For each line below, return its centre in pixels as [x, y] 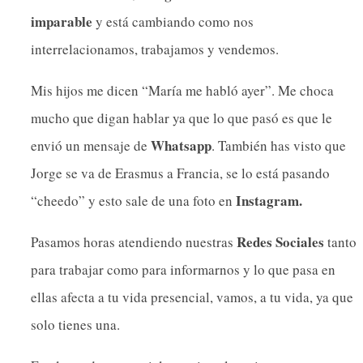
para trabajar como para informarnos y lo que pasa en [183, 270]
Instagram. [269, 201]
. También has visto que [279, 146]
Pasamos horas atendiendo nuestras [134, 242]
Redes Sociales [280, 242]
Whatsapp [181, 146]
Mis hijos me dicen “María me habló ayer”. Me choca [182, 91]
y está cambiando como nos [173, 22]
